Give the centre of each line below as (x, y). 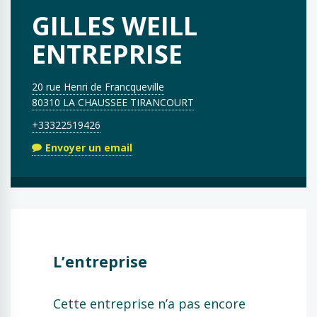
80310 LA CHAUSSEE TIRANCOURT (113, 102)
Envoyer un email (88, 147)
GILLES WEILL (115, 26)
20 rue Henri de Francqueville (98, 87)
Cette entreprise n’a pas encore (149, 303)
